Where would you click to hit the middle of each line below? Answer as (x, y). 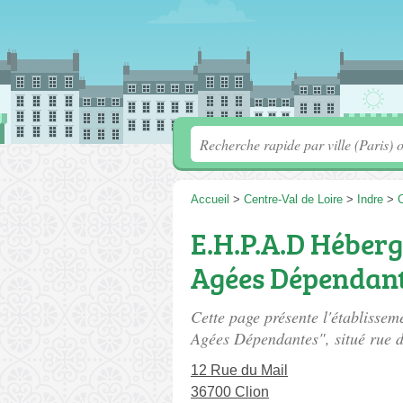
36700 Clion (230, 392)
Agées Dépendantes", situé (280, 338)
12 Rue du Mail (239, 370)
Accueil (210, 199)
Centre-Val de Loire (293, 199)
